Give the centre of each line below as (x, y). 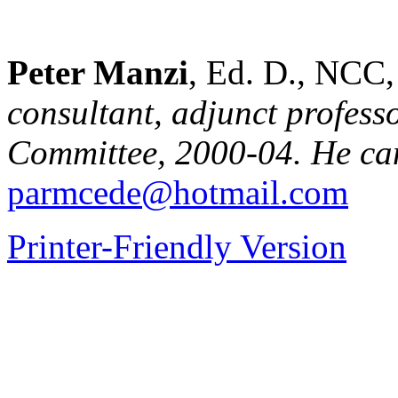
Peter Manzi (98, 72)
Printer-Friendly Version (177, 246)
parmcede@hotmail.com (178, 192)
